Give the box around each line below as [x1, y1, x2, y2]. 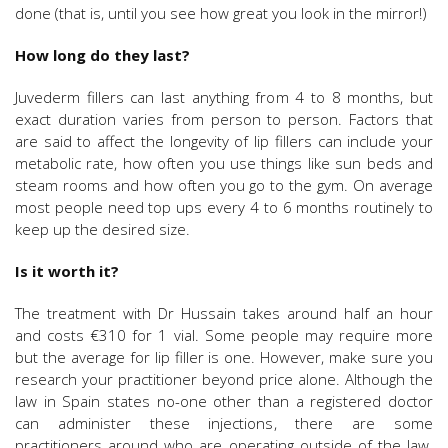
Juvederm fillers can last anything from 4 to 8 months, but [15, 86, 433, 107]
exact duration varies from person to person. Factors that [15, 108, 433, 129]
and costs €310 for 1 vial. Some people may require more [15, 324, 433, 345]
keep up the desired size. [15, 218, 190, 239]
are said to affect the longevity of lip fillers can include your [15, 130, 433, 151]
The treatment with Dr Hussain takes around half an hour [15, 302, 433, 323]
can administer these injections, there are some [15, 412, 433, 433]
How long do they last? [15, 44, 190, 65]
